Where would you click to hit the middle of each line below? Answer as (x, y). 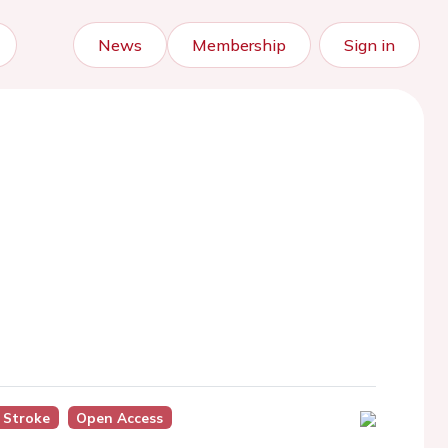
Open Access (120, 417)
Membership (239, 45)
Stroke (26, 417)
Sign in (369, 45)
